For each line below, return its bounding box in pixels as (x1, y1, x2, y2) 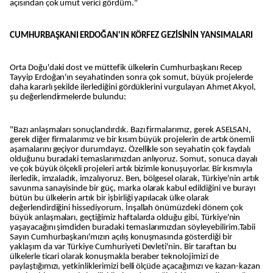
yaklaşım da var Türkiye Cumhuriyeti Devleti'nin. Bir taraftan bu (10, 242, 237, 252)
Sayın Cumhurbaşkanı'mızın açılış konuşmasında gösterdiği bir (10, 232, 232, 242)
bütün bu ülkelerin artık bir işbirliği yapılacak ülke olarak (10, 193, 209, 203)
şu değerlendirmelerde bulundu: (10, 93, 126, 102)
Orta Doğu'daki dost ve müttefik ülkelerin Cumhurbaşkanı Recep (10, 63, 242, 73)
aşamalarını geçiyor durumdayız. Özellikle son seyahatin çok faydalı (10, 144, 251, 154)
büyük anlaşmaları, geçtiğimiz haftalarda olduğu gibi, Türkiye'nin (10, 213, 241, 222)
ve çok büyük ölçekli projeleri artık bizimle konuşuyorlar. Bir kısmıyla (10, 164, 253, 174)
